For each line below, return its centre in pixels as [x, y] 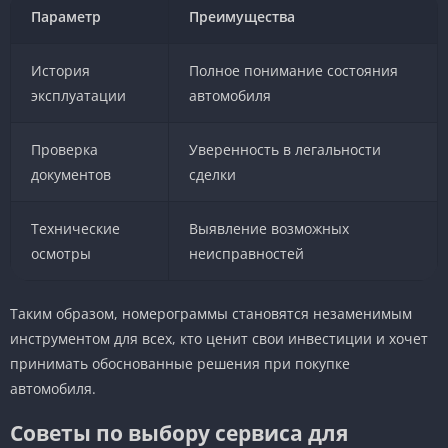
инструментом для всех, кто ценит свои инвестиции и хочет [219, 338]
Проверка [64, 149]
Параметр [66, 16]
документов [70, 174]
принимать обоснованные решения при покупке [180, 363]
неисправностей [246, 253]
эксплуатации [78, 95]
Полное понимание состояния [293, 70]
